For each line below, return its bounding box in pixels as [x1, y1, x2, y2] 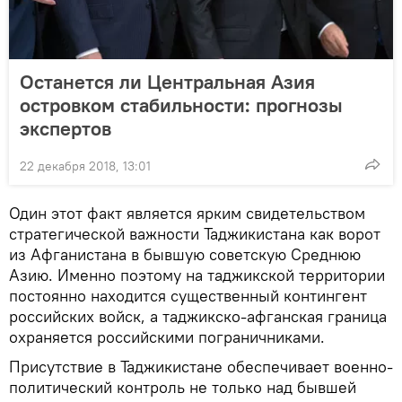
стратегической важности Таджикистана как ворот [9, 223, 380, 245]
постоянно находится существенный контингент [9, 285, 367, 307]
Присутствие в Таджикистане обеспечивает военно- [9, 356, 393, 378]
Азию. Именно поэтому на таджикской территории [9, 265, 385, 286]
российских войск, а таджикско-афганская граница [9, 306, 387, 328]
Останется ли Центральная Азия [20, 69, 315, 95]
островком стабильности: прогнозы [20, 92, 343, 118]
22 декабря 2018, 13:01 [20, 158, 151, 175]
